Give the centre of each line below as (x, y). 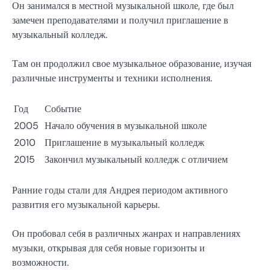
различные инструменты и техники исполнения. (112, 78)
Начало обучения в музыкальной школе (126, 125)
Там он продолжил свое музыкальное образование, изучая (132, 63)
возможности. (40, 262)
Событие (63, 108)
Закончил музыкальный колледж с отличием (136, 159)
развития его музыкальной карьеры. (86, 204)
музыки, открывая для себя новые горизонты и (108, 248)
